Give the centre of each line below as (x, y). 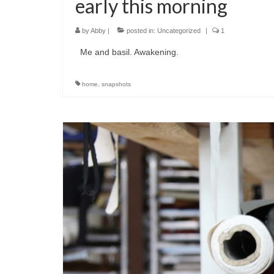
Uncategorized (179, 30)
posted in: (141, 30)
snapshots (116, 84)
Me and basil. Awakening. (127, 52)
